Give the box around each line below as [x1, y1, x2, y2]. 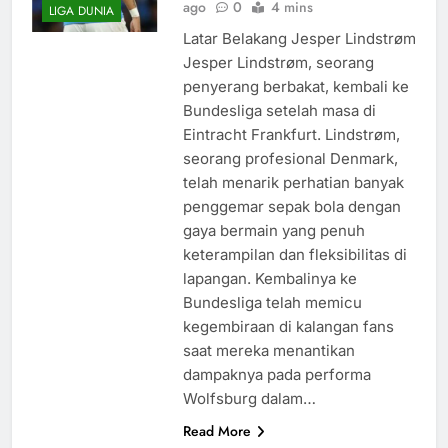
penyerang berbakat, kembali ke [182, 76, 409, 96]
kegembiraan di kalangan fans [182, 316, 394, 336]
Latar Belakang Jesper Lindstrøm [182, 28, 416, 48]
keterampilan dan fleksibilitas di [182, 244, 407, 264]
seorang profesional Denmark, [182, 148, 398, 168]
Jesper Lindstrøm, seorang [182, 52, 374, 72]
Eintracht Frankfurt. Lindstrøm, [182, 124, 400, 144]
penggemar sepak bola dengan [182, 196, 401, 216]
